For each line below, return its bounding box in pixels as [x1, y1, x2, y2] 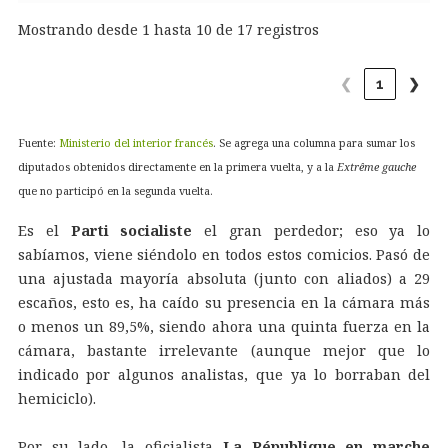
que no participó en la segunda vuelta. [17, 182, 213, 198]
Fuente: [17, 134, 59, 150]
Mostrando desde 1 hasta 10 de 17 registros [17, 19, 319, 39]
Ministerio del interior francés [58, 134, 213, 150]
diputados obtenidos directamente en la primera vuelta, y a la [17, 158, 337, 174]
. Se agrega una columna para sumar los [212, 134, 415, 150]
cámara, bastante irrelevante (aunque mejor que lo [17, 341, 431, 361]
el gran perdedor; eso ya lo [192, 221, 431, 241]
